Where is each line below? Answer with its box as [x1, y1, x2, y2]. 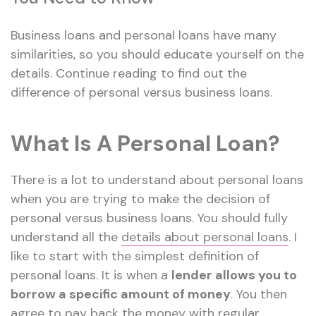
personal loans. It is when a [11, 267, 171, 284]
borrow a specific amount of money [11, 286, 231, 303]
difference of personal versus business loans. [11, 84, 272, 102]
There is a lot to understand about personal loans [11, 171, 303, 189]
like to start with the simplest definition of [11, 248, 259, 265]
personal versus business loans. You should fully [11, 209, 288, 227]
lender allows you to [171, 267, 297, 284]
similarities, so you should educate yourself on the [11, 46, 304, 63]
